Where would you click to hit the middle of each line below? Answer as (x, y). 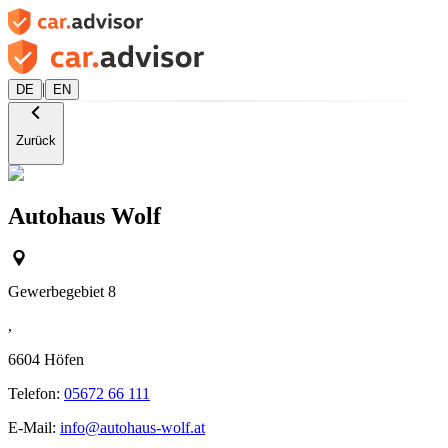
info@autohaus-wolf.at (132, 428)
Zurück (36, 141)
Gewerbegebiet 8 (62, 292)
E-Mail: (34, 428)
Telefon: (36, 394)
